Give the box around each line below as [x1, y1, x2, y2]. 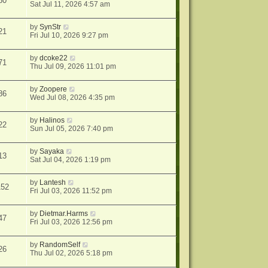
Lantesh [39, 178, 66, 187]
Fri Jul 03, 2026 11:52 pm [30, 187, 112, 196]
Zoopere [39, 85, 68, 94]
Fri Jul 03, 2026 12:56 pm [30, 218, 113, 227]
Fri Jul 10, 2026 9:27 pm [30, 31, 109, 40]
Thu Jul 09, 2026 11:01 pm [30, 62, 117, 71]
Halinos [39, 116, 65, 125]
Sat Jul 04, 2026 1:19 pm [30, 156, 111, 165]
